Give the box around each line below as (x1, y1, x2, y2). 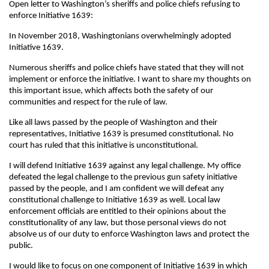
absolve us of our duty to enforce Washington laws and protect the (9, 230, 249, 239)
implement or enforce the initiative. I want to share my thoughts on (9, 75, 251, 84)
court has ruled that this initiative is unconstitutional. (9, 141, 198, 150)
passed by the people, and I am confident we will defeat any (9, 184, 224, 193)
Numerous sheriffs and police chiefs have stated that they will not (9, 64, 244, 73)
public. (9, 241, 35, 250)
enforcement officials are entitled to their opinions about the (9, 207, 226, 216)
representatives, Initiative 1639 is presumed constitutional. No (9, 130, 234, 139)
